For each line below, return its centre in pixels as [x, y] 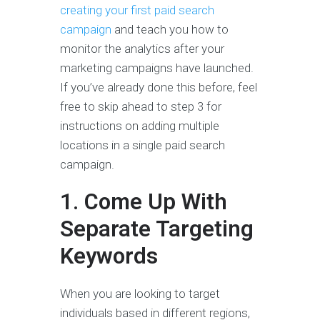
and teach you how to [170, 29]
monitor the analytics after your [142, 48]
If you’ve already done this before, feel [159, 87]
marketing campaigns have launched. [157, 67]
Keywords [112, 256]
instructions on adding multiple [140, 125]
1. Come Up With [144, 201]
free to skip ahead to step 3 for [141, 106]
